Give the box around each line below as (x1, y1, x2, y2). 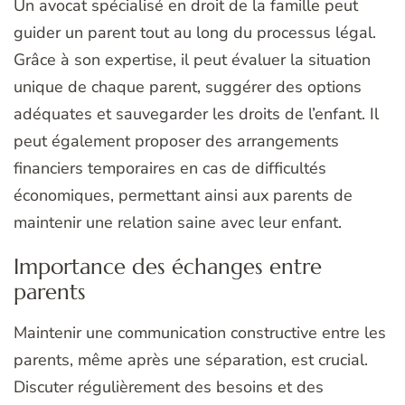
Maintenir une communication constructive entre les (14, 321, 386, 344)
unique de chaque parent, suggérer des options (14, 75, 362, 98)
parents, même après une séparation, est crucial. (14, 348, 368, 371)
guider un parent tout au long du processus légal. (14, 21, 376, 43)
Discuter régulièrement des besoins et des (14, 375, 324, 398)
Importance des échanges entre (14, 252, 322, 280)
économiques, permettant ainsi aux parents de (14, 184, 353, 206)
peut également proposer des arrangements (14, 129, 339, 152)
